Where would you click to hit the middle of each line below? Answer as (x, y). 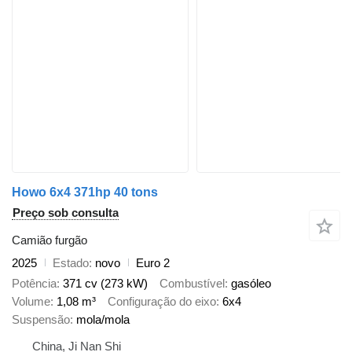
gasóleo (251, 284)
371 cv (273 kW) (105, 284)
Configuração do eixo (162, 302)
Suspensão (41, 320)
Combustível (192, 284)
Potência (34, 284)
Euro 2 (153, 262)
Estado (71, 262)
